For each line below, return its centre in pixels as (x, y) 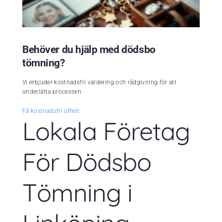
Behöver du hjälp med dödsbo (89, 50)
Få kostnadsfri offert (51, 111)
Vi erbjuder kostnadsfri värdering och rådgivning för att (100, 83)
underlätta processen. (53, 92)
